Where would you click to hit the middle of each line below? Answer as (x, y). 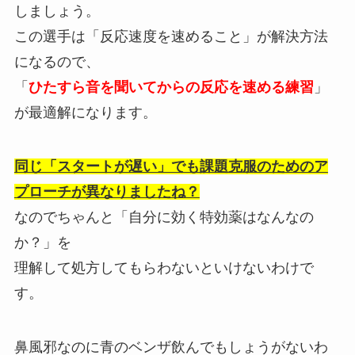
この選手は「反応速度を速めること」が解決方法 (171, 36)
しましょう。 (57, 11)
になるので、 (57, 61)
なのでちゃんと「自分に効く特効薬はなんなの (164, 217)
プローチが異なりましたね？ (107, 191)
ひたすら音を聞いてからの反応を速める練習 (171, 87)
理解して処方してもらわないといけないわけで (164, 267)
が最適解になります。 (85, 112)
